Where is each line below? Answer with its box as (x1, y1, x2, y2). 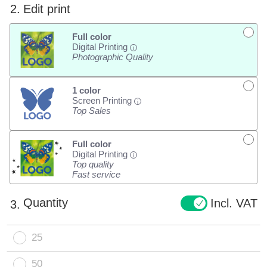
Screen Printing (72, 95, 134, 106)
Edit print (23, 2, 71, 16)
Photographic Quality (72, 52, 153, 63)
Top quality (72, 159, 114, 170)
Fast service (72, 169, 120, 180)
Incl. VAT (210, 196, 257, 210)
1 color (72, 85, 101, 96)
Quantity (23, 196, 69, 210)
